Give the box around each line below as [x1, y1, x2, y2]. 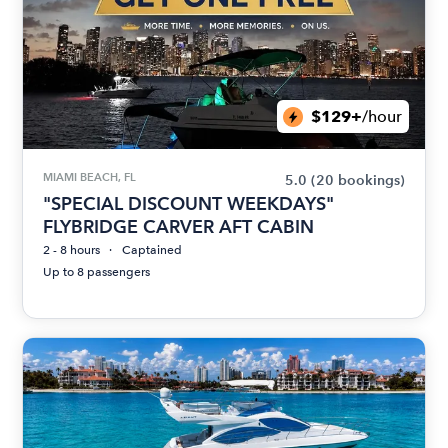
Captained [122, 243, 183, 258]
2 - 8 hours [43, 243, 101, 258]
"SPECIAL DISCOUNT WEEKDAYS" [43, 193, 335, 215]
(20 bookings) [310, 172, 405, 190]
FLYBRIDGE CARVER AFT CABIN [43, 216, 315, 238]
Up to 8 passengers [43, 265, 151, 280]
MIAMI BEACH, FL [43, 170, 137, 185]
